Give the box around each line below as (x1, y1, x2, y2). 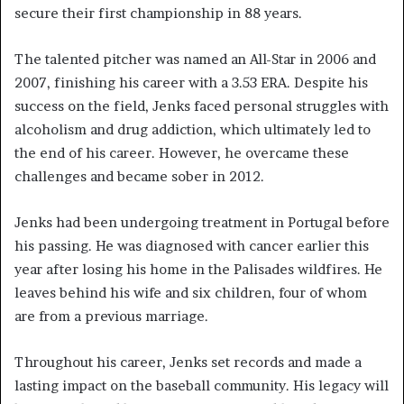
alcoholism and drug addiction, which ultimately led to (14, 121, 371, 139)
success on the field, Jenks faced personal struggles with (14, 97, 389, 115)
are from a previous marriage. (14, 308, 208, 326)
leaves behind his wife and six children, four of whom (14, 284, 367, 302)
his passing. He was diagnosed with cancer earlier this (14, 237, 369, 255)
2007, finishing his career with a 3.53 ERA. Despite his (14, 74, 368, 92)
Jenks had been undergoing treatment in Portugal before (14, 214, 390, 232)
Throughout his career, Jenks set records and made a (14, 353, 362, 372)
